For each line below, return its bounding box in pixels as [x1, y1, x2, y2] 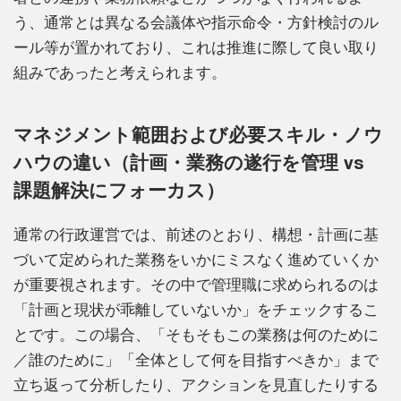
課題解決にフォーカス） [13, 179, 225, 201]
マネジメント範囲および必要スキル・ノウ [13, 124, 383, 146]
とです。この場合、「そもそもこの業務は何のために [13, 326, 379, 345]
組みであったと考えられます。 [13, 64, 226, 82]
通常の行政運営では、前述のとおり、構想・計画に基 [13, 226, 379, 244]
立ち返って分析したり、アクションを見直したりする [13, 376, 379, 395]
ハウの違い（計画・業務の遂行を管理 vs [13, 151, 364, 174]
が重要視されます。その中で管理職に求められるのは [13, 276, 379, 294]
